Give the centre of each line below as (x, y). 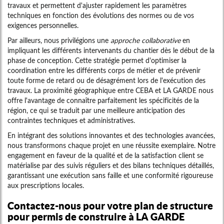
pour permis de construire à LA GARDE (96, 217)
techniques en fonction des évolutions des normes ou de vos (101, 15)
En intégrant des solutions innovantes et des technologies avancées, (111, 135)
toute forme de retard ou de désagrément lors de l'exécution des (106, 80)
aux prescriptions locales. (46, 185)
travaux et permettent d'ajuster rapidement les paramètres (97, 5)
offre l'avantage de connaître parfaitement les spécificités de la (103, 100)
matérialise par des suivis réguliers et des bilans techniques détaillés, (111, 165)
